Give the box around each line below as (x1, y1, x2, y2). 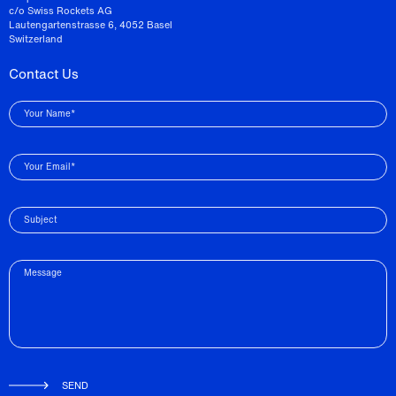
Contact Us (9, 64, 79, 83)
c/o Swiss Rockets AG (9, 4, 112, 18)
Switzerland (9, 32, 63, 46)
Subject (24, 213, 57, 226)
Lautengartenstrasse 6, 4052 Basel (9, 18, 172, 32)
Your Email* (24, 160, 75, 173)
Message (24, 266, 62, 279)
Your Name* (24, 107, 75, 120)
